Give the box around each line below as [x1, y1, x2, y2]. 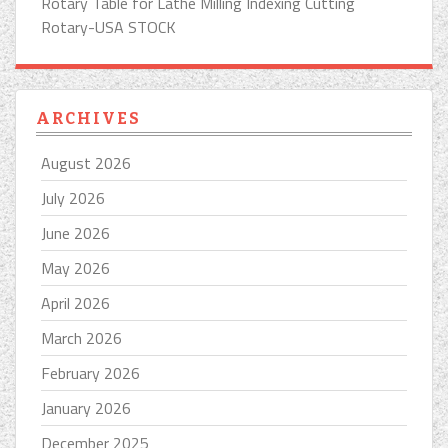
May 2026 [41, 255, 110, 280]
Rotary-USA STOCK [41, 14, 176, 39]
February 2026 [41, 360, 140, 385]
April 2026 [41, 290, 110, 315]
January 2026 [41, 395, 131, 420]
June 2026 [41, 220, 110, 245]
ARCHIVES [36, 108, 141, 128]
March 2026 [41, 325, 122, 350]
